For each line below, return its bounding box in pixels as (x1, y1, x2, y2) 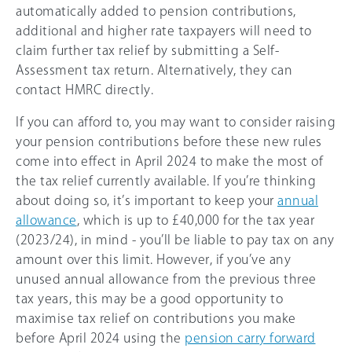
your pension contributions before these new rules (16, 135, 322, 148)
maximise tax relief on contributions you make (16, 312, 296, 324)
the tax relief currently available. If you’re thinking (16, 174, 316, 187)
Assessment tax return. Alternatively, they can (16, 64, 292, 76)
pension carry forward (185, 332, 316, 344)
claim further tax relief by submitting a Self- (16, 44, 279, 57)
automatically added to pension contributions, (16, 5, 296, 17)
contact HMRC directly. (16, 83, 153, 96)
